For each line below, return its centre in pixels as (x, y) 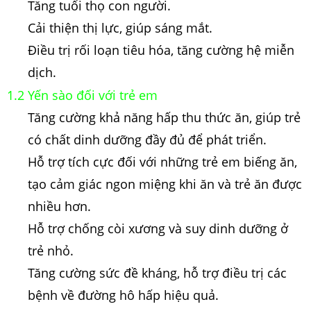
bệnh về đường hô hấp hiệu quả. (123, 295)
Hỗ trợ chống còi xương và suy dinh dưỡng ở (158, 228)
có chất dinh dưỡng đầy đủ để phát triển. (147, 139)
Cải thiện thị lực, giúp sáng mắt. (120, 27)
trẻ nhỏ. (51, 250)
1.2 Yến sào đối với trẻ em (82, 95)
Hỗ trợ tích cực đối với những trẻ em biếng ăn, (162, 161)
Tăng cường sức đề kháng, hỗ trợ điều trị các (157, 272)
